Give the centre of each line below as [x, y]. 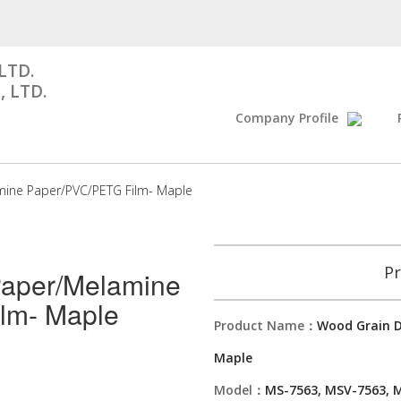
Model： [239, 390]
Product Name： [265, 325]
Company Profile [287, 118]
